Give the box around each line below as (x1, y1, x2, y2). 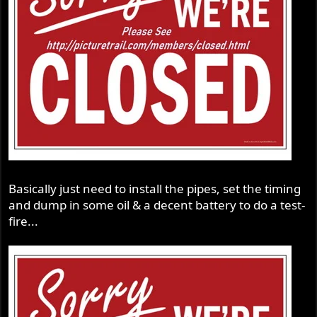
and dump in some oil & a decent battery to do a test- (8, 196, 306, 213)
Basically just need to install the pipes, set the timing (8, 180, 301, 197)
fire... (8, 212, 39, 229)
